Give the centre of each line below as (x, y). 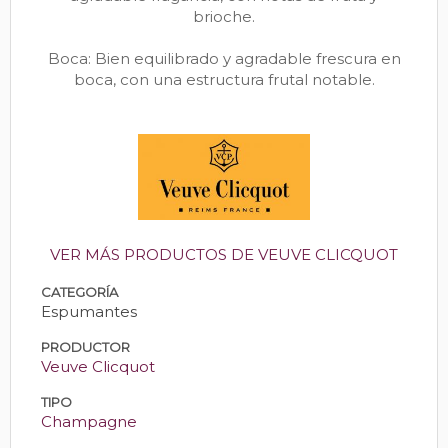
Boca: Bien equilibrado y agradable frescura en (224, 58)
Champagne (89, 421)
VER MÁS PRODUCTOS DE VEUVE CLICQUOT (224, 254)
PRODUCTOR (85, 346)
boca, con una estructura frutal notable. (224, 79)
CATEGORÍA (79, 291)
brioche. (224, 16)
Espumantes (89, 311)
